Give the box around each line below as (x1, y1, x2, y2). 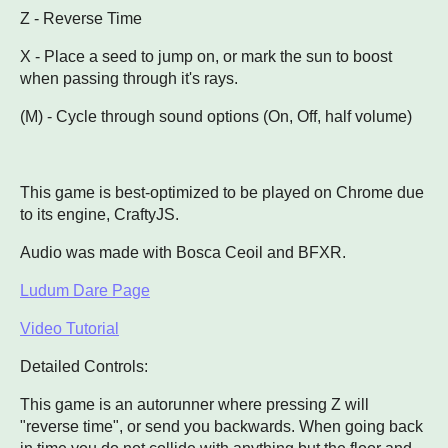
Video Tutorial (20, 320, 119, 338)
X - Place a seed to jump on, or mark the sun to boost (20, 48, 392, 66)
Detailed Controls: (20, 358, 148, 376)
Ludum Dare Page (20, 282, 150, 300)
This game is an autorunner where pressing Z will (20, 396, 369, 414)
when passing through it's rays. (20, 70, 238, 88)
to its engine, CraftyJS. (20, 206, 179, 224)
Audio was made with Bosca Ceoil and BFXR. (20, 244, 346, 262)
